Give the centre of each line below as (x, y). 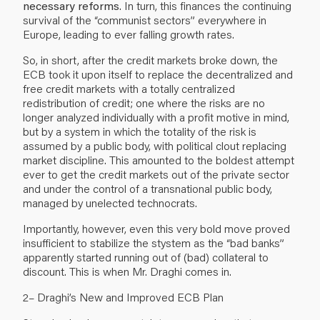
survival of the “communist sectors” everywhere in (145, 19)
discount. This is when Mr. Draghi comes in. (127, 271)
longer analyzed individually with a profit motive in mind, (156, 116)
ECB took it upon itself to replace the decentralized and (158, 74)
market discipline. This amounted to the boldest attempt (159, 159)
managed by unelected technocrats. (110, 202)
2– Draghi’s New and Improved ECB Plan (123, 296)
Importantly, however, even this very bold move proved (156, 228)
